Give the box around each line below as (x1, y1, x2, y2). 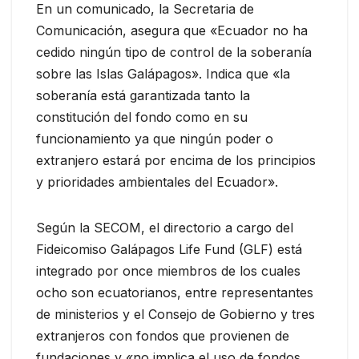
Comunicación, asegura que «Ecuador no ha (36, 22, 308, 38)
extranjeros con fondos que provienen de (36, 327, 289, 344)
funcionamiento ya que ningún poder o (36, 130, 273, 147)
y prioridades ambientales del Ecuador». (36, 173, 278, 190)
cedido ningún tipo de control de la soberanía (36, 43, 312, 60)
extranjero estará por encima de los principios (36, 151, 316, 168)
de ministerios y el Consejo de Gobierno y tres (36, 305, 315, 322)
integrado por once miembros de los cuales (36, 262, 301, 279)
